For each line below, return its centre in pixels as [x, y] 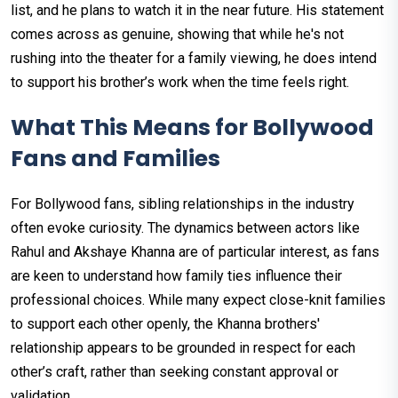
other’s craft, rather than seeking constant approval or [175, 371]
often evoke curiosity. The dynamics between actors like [185, 227]
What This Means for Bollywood [192, 127]
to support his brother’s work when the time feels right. [180, 82]
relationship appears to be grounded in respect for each [183, 347]
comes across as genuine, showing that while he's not [177, 34]
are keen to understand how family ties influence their [176, 275]
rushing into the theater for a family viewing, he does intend [194, 58]
